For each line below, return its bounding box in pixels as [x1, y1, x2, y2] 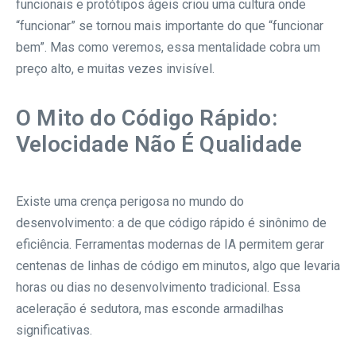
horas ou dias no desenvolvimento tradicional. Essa [16, 279, 300, 295]
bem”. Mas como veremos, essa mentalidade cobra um [16, 39, 320, 55]
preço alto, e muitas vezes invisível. [16, 60, 215, 76]
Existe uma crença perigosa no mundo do [16, 193, 244, 209]
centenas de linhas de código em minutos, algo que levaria [16, 257, 340, 273]
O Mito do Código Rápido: [16, 104, 277, 131]
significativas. [16, 322, 92, 338]
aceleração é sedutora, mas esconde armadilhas [16, 300, 284, 316]
